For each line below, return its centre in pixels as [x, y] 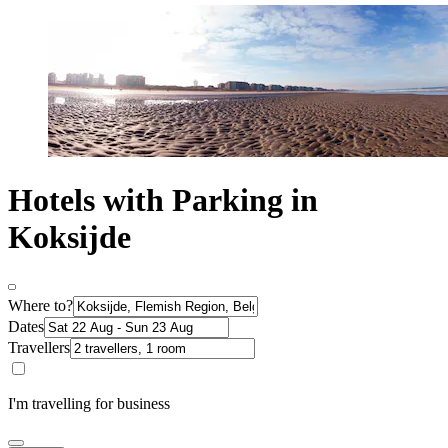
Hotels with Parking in [163, 200]
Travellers [39, 347]
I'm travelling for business [89, 403]
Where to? [40, 305]
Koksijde [69, 237]
